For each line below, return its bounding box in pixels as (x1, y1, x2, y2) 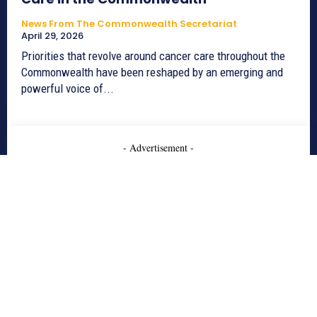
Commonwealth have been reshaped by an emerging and (21, 64, 283, 79)
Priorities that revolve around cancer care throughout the (21, 48, 285, 63)
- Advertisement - (123, 140, 194, 154)
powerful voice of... (21, 81, 114, 96)
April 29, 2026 (21, 28, 83, 42)
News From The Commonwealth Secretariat (21, 16, 237, 30)
